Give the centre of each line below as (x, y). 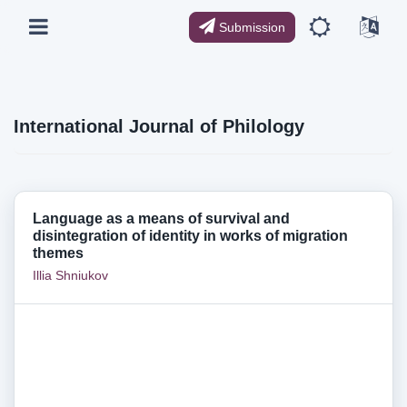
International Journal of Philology (159, 126)
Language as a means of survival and (161, 218)
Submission (250, 27)
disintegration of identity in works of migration (190, 235)
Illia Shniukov (70, 275)
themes (58, 253)
